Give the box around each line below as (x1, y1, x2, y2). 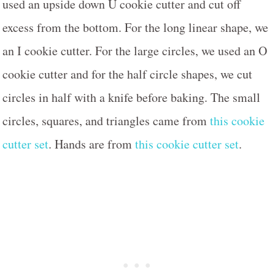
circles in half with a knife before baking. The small (2, 89, 260, 106)
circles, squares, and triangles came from (2, 112, 210, 130)
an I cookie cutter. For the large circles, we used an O (2, 42, 267, 60)
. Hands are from (48, 136, 135, 153)
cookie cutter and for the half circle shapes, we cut (2, 66, 252, 83)
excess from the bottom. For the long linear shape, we (2, 19, 268, 36)
